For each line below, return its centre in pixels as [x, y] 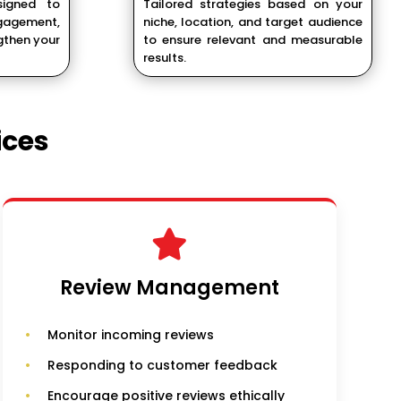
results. [164, 58]
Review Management [169, 288]
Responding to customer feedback [162, 366]
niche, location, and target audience [252, 22]
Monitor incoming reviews [130, 335]
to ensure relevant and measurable [252, 40]
